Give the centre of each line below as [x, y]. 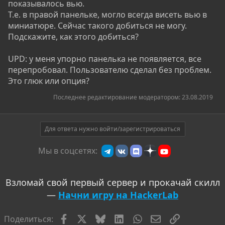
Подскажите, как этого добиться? [73, 37]
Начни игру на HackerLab [118, 195]
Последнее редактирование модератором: [118, 97]
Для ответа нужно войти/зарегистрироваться [112, 129]
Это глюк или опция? [49, 81]
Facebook [86, 218]
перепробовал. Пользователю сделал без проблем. [110, 70]
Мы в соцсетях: [68, 151]
